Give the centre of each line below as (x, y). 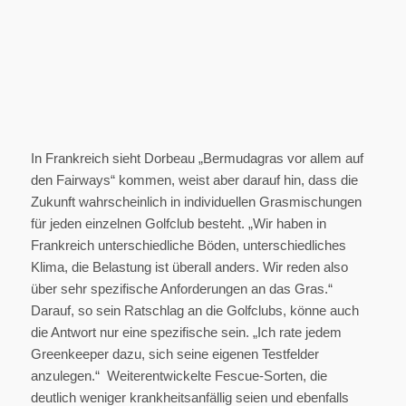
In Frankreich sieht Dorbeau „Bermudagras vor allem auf (197, 159)
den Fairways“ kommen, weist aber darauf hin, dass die (194, 180)
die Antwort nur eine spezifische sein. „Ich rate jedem (186, 333)
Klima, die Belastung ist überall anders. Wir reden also (189, 267)
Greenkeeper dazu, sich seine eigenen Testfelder (174, 354)
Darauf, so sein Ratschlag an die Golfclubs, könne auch (194, 311)
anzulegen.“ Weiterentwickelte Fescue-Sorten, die (179, 376)
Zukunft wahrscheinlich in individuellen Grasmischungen (196, 202)
